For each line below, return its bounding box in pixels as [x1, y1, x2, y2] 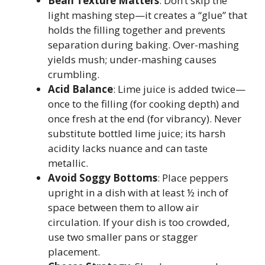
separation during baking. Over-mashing [48, 38, 239, 51]
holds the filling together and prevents [48, 23, 225, 37]
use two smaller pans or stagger [48, 230, 198, 244]
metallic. [48, 156, 88, 170]
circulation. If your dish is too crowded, [48, 215, 230, 229]
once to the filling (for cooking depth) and [48, 97, 240, 111]
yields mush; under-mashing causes [48, 53, 216, 66]
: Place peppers [157, 171, 228, 185]
